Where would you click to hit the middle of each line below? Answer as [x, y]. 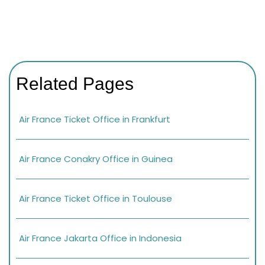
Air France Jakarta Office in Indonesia [100, 238]
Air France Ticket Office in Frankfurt [95, 119]
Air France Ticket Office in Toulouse [96, 199]
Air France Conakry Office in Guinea [96, 159]
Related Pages [75, 84]
